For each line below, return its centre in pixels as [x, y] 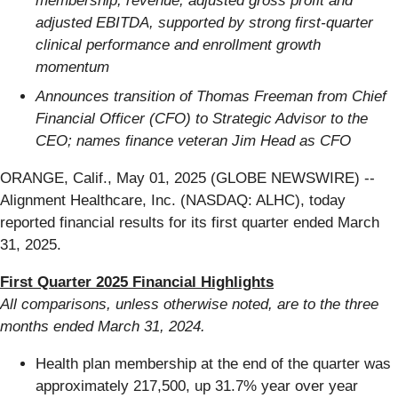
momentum [72, 67]
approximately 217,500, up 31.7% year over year [197, 386]
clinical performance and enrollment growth [178, 44]
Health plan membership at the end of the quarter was [213, 364]
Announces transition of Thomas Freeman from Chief [211, 97]
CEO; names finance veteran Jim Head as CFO [193, 141]
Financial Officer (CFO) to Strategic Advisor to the [202, 119]
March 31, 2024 [149, 327]
